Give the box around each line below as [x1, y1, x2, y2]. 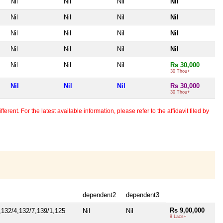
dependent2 [83, 191, 116, 199]
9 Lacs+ [170, 214, 186, 219]
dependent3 [126, 191, 159, 199]
